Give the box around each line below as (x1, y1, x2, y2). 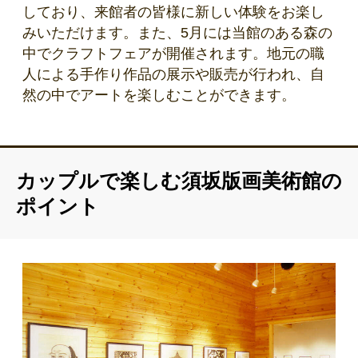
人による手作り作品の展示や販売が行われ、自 (22, 66, 324, 83)
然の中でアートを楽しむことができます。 (22, 87, 296, 104)
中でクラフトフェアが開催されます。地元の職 (22, 46, 324, 62)
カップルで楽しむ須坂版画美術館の (16, 169, 342, 193)
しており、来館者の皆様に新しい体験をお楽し (22, 4, 324, 21)
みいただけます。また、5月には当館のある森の (22, 25, 332, 42)
